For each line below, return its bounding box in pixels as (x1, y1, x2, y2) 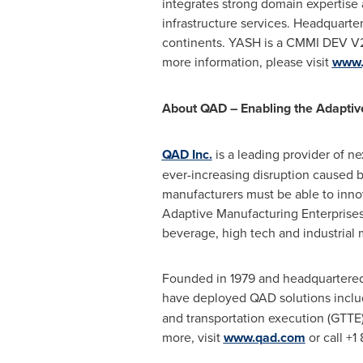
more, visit (161, 328, 224, 346)
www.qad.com (223, 328, 305, 347)
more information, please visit (161, 53, 332, 70)
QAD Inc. (161, 145, 212, 164)
